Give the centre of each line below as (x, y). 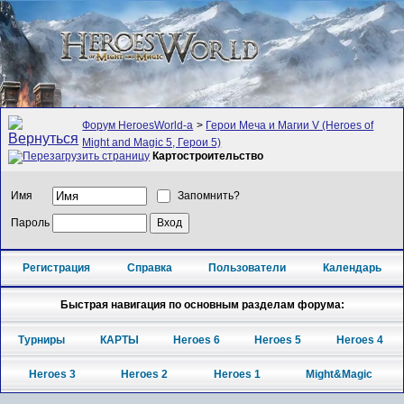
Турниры (42, 340)
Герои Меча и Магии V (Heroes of (290, 126)
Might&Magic (340, 375)
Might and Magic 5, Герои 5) (152, 143)
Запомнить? (209, 196)
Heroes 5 (278, 340)
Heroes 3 (52, 375)
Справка (149, 268)
